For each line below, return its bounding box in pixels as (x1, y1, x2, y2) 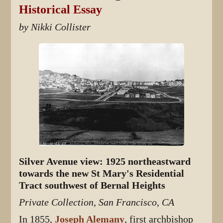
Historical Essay (19, 2, 103, 16)
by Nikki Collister (19, 21, 91, 33)
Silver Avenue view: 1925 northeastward (19, 156, 191, 168)
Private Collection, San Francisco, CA (19, 197, 175, 209)
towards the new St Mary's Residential (19, 168, 185, 180)
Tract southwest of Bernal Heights (19, 180, 166, 192)
